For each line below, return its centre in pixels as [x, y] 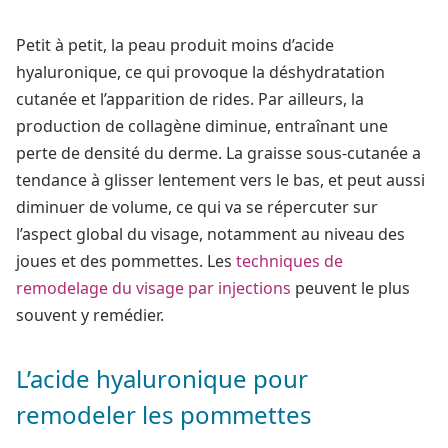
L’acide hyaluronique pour [162, 379]
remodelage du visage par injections [153, 287]
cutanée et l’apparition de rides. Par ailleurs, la [190, 98]
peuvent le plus [350, 287]
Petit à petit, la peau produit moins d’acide [175, 44]
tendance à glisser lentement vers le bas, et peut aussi [220, 179]
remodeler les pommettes [164, 415]
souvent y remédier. [90, 314]
